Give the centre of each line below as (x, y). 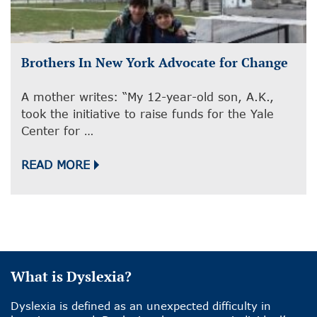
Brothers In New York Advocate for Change (155, 63)
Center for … (57, 131)
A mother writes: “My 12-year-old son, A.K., (148, 97)
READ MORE (56, 165)
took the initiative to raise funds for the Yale (148, 114)
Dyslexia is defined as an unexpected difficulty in (141, 306)
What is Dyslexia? (71, 277)
